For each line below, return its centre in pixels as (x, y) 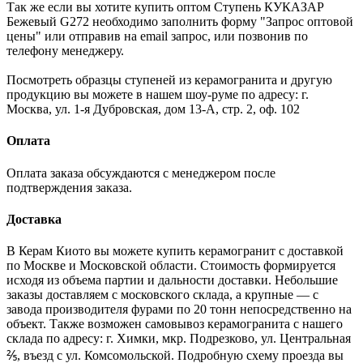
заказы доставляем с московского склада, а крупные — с (162, 295)
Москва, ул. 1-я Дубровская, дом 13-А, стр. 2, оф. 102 (153, 109)
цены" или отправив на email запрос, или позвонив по (157, 36)
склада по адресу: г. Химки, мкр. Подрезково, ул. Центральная (179, 339)
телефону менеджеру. (65, 51)
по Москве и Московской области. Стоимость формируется (171, 266)
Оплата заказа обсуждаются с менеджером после (141, 173)
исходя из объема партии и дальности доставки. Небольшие (172, 280)
